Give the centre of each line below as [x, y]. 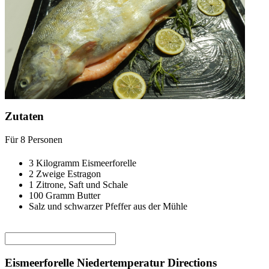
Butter [89, 196]
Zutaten [24, 116]
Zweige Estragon [68, 174]
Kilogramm [58, 163]
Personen [44, 140]
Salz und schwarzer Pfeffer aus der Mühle [108, 207]
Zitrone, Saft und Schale [82, 185]
